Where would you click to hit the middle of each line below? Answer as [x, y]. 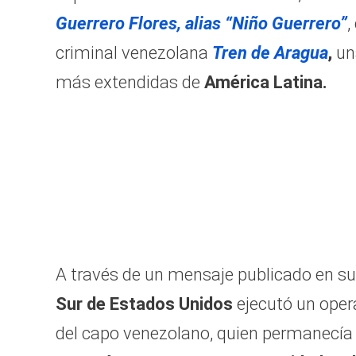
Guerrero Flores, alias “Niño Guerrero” [201, 24]
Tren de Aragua [270, 53]
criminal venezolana [134, 53]
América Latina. [264, 83]
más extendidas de [128, 83]
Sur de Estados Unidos [146, 304]
